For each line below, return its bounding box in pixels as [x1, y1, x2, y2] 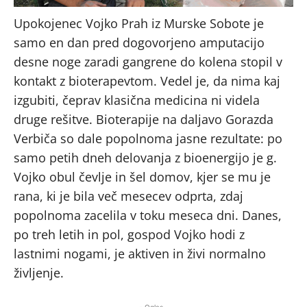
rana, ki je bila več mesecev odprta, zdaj [14, 187, 243, 204]
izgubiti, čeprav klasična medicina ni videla [14, 91, 260, 108]
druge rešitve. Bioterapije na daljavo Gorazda [14, 110, 273, 127]
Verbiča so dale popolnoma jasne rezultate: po [14, 130, 282, 147]
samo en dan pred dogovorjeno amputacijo [14, 34, 265, 51]
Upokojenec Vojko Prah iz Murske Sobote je [14, 14, 264, 32]
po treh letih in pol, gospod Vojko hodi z [14, 225, 245, 243]
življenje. [14, 264, 64, 281]
